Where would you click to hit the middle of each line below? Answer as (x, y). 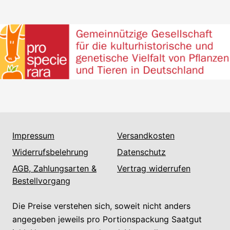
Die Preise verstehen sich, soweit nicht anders (101, 206)
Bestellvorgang (41, 180)
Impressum (33, 135)
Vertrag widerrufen (154, 168)
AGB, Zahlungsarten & (54, 168)
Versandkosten (146, 135)
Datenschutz (141, 152)
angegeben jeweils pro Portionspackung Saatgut (107, 219)
